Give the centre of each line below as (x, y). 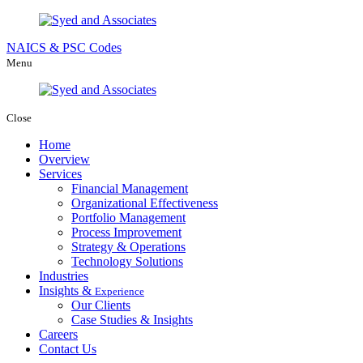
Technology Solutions (127, 261)
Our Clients (101, 305)
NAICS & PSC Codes (64, 47)
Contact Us (68, 349)
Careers (58, 334)
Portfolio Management (128, 218)
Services (60, 174)
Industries (64, 276)
